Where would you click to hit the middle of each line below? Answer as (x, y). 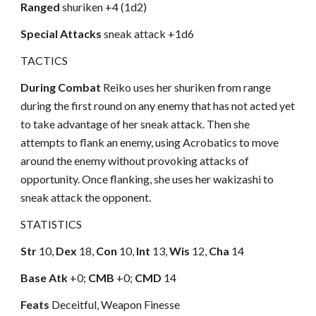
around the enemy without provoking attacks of (135, 160)
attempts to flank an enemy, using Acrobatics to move (150, 142)
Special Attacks (62, 34)
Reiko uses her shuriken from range (186, 87)
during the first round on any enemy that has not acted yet (158, 105)
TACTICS (44, 60)
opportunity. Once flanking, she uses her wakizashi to (147, 179)
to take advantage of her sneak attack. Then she (135, 124)
